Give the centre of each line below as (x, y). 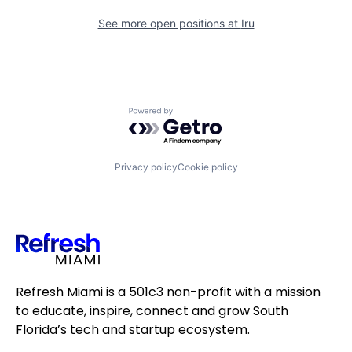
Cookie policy (207, 167)
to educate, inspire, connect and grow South (152, 310)
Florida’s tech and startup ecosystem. (133, 329)
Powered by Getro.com (197, 114)
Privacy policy (146, 167)
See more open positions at (169, 23)
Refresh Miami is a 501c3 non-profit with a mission (168, 291)
